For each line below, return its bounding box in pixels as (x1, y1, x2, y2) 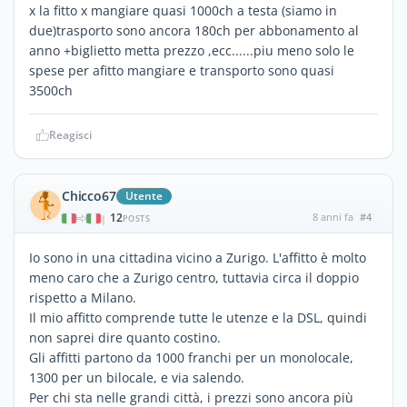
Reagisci (49, 127, 92, 143)
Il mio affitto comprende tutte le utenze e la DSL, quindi (29, 309, 367, 326)
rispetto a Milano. (29, 289, 136, 306)
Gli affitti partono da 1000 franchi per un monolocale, (29, 349, 353, 366)
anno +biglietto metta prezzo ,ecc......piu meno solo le (29, 42, 354, 59)
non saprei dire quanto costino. (29, 329, 221, 346)
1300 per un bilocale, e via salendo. (29, 369, 244, 386)
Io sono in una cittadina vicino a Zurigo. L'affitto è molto (29, 249, 366, 266)
